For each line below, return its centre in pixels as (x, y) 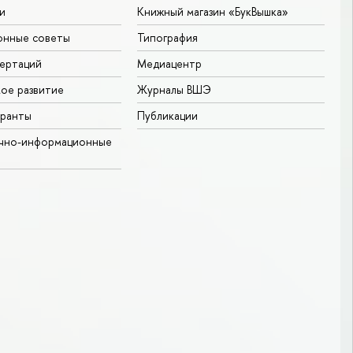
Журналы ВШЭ (174, 89)
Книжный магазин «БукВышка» (213, 11)
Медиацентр (169, 63)
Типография (167, 37)
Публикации (167, 115)
